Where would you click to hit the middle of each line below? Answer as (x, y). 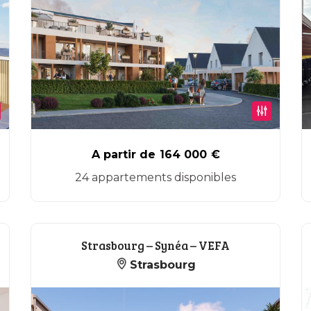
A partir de (123, 154)
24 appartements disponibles (155, 177)
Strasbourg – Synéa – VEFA (155, 245)
